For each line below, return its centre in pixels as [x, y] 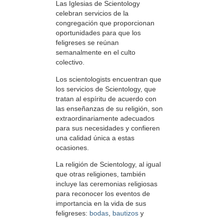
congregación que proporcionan [105, 23]
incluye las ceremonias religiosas [107, 184]
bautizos [125, 213]
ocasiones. [72, 147]
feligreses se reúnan [87, 43]
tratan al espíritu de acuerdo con [106, 99]
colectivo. [70, 62]
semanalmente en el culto [96, 53]
